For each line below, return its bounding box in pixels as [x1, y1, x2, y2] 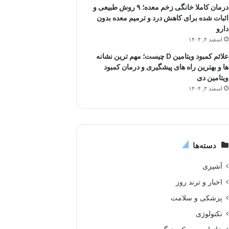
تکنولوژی [195, 209, 222, 218]
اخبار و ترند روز [175, 177, 222, 186]
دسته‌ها [192, 140, 216, 150]
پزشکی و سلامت [170, 193, 222, 202]
